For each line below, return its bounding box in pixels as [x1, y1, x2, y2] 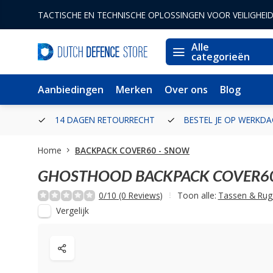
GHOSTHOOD [38, 166, 132, 185]
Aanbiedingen [38, 83, 104, 96]
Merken [116, 83, 152, 96]
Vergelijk [56, 205, 89, 216]
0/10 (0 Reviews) [99, 190, 163, 201]
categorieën [191, 50, 250, 63]
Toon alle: [177, 190, 216, 201]
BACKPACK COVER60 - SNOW [75, 144, 190, 156]
